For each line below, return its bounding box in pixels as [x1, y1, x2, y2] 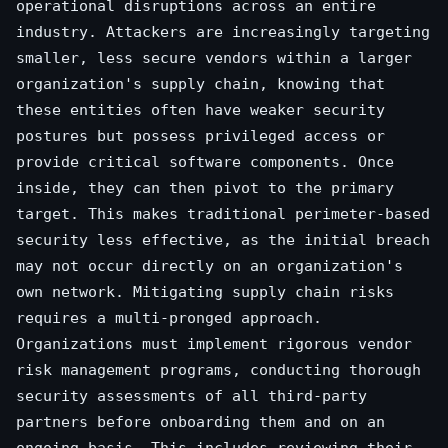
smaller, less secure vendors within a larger [16, 49, 412, 68]
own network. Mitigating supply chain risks [16, 283, 394, 302]
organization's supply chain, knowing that [16, 75, 385, 94]
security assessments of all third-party [16, 387, 367, 406]
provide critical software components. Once [16, 153, 394, 172]
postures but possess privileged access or [16, 127, 385, 146]
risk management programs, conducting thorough [16, 361, 421, 380]
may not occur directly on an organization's [16, 257, 403, 276]
